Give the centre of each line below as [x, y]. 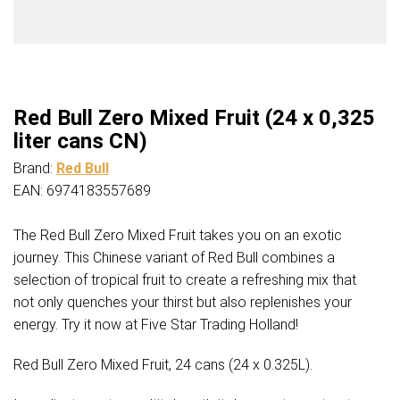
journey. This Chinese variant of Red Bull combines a [174, 258]
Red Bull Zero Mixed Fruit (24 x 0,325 [194, 118]
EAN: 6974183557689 [82, 191]
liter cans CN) [80, 142]
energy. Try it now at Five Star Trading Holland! [156, 325]
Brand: [35, 169]
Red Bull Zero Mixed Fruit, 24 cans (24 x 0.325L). [163, 365]
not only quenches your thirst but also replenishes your [183, 303]
